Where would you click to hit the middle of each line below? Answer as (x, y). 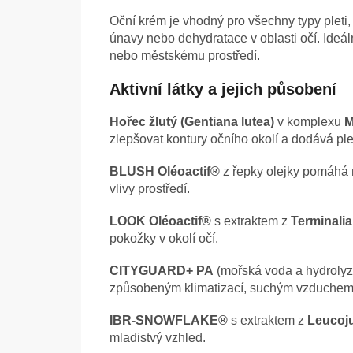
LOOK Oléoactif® (160, 221)
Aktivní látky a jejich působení (223, 89)
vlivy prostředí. (150, 189)
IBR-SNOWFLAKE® (169, 321)
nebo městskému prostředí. (185, 56)
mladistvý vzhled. (158, 338)
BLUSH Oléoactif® (165, 172)
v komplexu (309, 122)
